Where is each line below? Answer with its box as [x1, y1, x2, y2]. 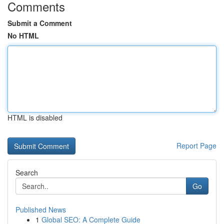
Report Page [176, 140, 216, 150]
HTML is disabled [7, 112, 62, 122]
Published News [15, 204, 66, 214]
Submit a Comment [7, 18, 72, 28]
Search [15, 167, 38, 177]
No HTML [7, 30, 39, 40]
